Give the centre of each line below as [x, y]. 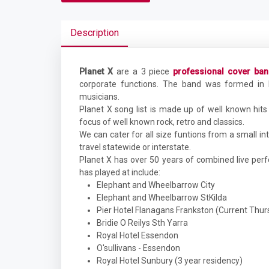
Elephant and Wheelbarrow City [156, 185]
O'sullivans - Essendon [138, 248]
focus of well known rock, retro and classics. [162, 122]
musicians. [99, 97]
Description [95, 33]
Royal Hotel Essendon [138, 235]
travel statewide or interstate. [135, 147]
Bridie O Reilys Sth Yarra [142, 223]
